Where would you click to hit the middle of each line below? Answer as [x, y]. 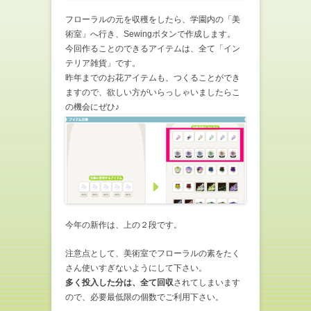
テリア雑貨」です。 [103, 63]
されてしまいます [207, 282]
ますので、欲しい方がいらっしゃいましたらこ [153, 92]
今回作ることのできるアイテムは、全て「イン [153, 48]
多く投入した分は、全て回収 [119, 282]
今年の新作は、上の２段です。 [124, 225]
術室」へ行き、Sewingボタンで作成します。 [150, 34]
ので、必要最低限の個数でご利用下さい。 [144, 297]
